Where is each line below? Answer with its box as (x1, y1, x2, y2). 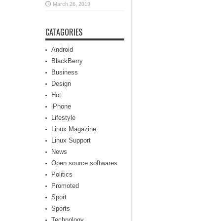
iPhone (51, 103, 71, 110)
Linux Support (51, 137, 91, 144)
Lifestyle (51, 114, 75, 121)
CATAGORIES (45, 26, 82, 38)
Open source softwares (51, 159, 117, 167)
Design (51, 80, 71, 87)
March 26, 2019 (53, 1, 90, 7)
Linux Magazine (51, 125, 96, 133)
